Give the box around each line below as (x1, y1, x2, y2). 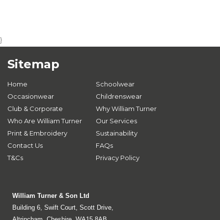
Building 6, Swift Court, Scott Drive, (12, 204, 113, 211)
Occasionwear (7, 92, 54, 100)
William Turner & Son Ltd (12, 192, 89, 199)
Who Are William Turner (7, 117, 82, 125)
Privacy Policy (96, 154, 139, 162)
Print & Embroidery (7, 129, 67, 137)
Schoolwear (96, 80, 135, 88)
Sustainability (96, 129, 137, 137)
